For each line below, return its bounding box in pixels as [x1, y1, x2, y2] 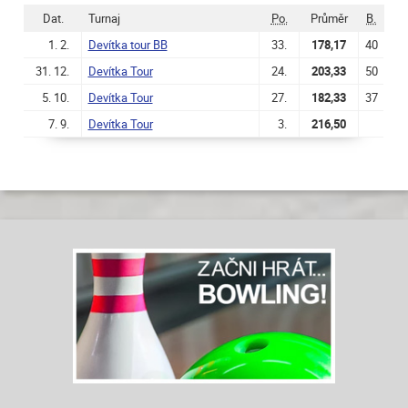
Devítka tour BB [87, 36, 168, 53]
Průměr [310, 9, 348, 26]
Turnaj [87, 9, 120, 26]
